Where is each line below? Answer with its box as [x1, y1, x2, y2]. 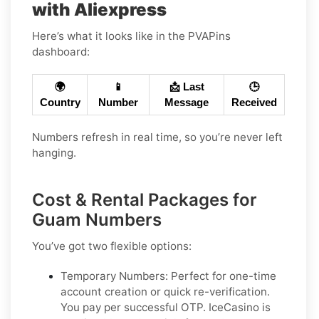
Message [164, 97, 209, 109]
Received [231, 97, 277, 109]
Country [39, 97, 80, 109]
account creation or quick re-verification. [61, 285, 270, 299]
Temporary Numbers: [61, 269, 168, 283]
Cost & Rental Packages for [32, 189, 257, 211]
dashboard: [32, 45, 90, 59]
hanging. [32, 146, 76, 160]
